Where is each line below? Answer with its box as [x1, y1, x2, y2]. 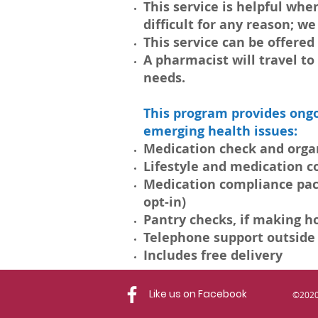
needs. [143, 69, 185, 87]
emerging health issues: [143, 122, 297, 140]
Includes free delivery [143, 246, 283, 264]
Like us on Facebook [149, 287, 247, 301]
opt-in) [143, 193, 190, 211]
